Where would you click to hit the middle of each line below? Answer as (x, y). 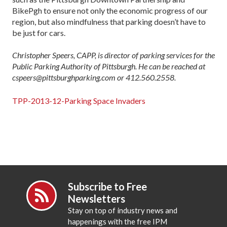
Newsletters (97, 198)
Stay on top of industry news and (123, 210)
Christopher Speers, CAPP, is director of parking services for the (113, 55)
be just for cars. (39, 32)
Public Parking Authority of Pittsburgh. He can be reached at (109, 66)
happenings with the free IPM (118, 221)
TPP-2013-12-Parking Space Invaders (79, 100)
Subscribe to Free (108, 186)
